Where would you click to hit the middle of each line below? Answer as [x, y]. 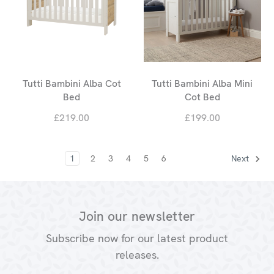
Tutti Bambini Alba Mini [202, 84]
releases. [137, 255]
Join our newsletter [137, 217]
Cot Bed [202, 97]
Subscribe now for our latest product [137, 239]
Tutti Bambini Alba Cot [72, 84]
